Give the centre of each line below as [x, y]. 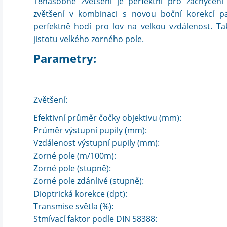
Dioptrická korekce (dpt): [80, 194]
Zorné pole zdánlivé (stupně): [89, 181]
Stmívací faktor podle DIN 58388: [95, 219]
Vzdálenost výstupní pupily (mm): [97, 143]
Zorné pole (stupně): [72, 168]
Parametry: [65, 58]
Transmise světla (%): [73, 206]
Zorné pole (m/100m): [75, 156]
